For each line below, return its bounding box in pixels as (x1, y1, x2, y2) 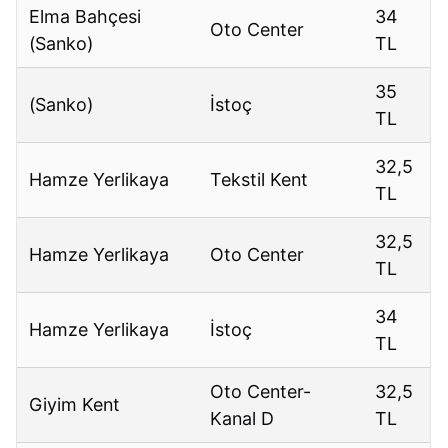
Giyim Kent (29, 394, 121, 416)
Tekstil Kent (210, 169, 309, 191)
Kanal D (210, 408, 275, 430)
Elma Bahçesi (29, 6, 142, 28)
